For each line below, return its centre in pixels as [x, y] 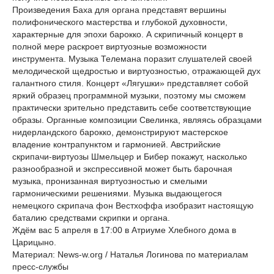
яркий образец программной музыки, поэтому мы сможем [129, 95]
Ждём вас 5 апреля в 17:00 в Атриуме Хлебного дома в [124, 230]
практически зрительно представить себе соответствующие [132, 108]
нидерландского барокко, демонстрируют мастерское [120, 132]
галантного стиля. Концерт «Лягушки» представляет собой [130, 83]
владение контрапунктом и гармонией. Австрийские [117, 144]
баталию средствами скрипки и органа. [91, 218]
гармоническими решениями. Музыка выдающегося [117, 193]
